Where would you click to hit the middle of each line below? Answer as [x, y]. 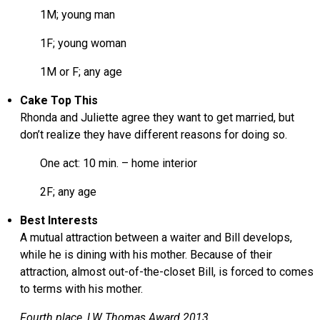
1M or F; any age [71, 71]
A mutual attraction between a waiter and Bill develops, [156, 237]
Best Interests [59, 220]
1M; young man [68, 14]
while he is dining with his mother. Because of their [146, 254]
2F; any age [59, 191]
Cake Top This [59, 100]
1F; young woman [74, 43]
